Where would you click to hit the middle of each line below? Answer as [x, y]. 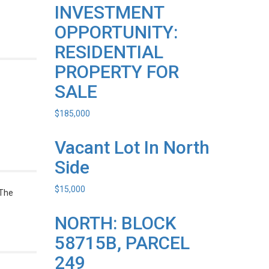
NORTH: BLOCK [116, 223]
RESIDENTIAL [109, 52]
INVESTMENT [109, 12]
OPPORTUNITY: [116, 32]
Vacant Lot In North [132, 147]
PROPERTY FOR [117, 72]
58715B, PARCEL [122, 243]
